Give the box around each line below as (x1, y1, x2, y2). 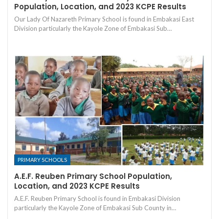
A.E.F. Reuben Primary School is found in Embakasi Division (14, 195, 180, 203)
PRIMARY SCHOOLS (18, 156, 67, 163)
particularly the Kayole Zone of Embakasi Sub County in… (14, 204, 176, 212)
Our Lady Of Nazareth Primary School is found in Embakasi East (14, 15, 194, 23)
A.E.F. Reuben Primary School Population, (14, 171, 172, 182)
